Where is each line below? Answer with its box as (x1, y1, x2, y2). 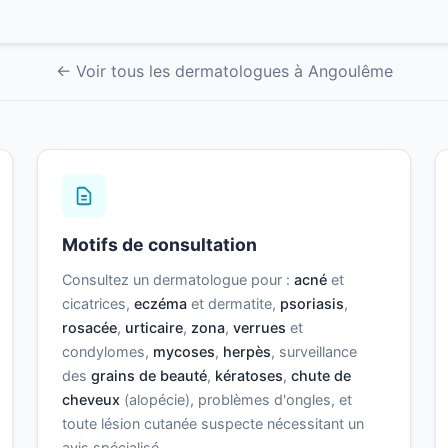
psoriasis (280, 295, 345, 313)
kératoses (215, 367, 284, 385)
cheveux (62, 391, 121, 409)
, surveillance (271, 343, 358, 361)
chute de (291, 367, 352, 385)
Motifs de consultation (62, 234, 258, 256)
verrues (233, 319, 287, 337)
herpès (223, 343, 272, 361)
